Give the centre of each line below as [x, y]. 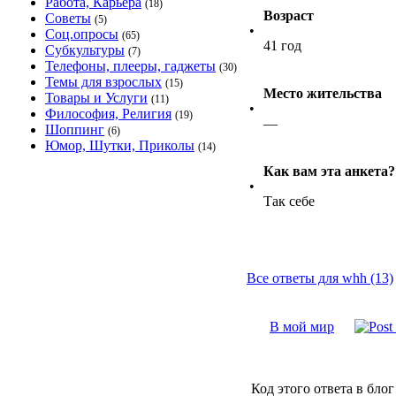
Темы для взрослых [103, 82]
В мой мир [302, 327]
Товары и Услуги [96, 98]
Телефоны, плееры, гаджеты [130, 66]
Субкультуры [85, 50]
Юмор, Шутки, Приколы [120, 145]
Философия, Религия [108, 114]
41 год [282, 46]
